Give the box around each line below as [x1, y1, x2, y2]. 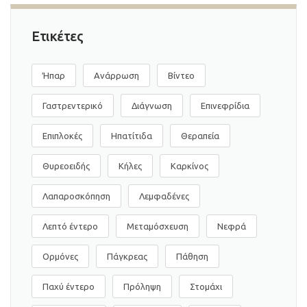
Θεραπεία [181, 130, 219, 140]
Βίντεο [168, 70, 195, 80]
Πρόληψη [123, 281, 161, 291]
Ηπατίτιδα [111, 130, 152, 140]
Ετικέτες [32, 27, 83, 44]
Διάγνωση [132, 100, 172, 110]
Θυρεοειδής [42, 160, 90, 171]
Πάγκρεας [107, 251, 147, 261]
